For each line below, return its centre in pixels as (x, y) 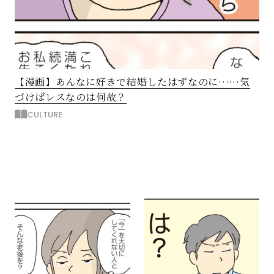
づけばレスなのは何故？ (71, 97)
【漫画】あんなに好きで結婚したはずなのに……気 (132, 82)
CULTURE (45, 115)
